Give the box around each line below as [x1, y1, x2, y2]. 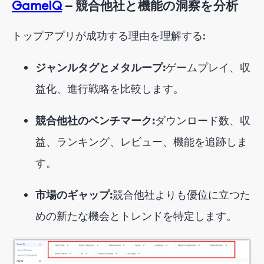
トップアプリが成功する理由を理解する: [12, 28, 206, 42]
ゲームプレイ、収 [166, 60, 250, 74]
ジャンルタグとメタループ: [35, 60, 166, 74]
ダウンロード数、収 [155, 113, 250, 127]
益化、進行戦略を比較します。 [35, 81, 184, 95]
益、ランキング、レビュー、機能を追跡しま [35, 134, 247, 148]
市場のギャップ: [35, 187, 113, 202]
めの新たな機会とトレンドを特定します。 [35, 209, 237, 223]
